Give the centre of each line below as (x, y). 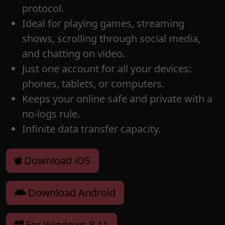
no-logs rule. (51, 114)
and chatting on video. (75, 53)
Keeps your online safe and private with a (117, 98)
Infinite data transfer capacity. (91, 129)
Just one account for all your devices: (107, 68)
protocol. (43, 8)
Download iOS (57, 160)
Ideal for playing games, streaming (103, 23)
